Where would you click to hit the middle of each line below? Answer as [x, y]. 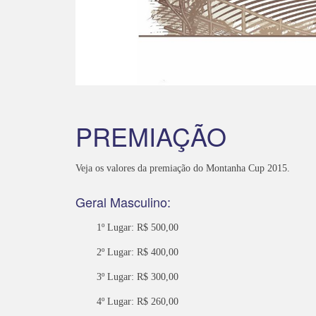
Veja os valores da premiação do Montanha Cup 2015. [183, 169]
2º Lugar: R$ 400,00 [138, 253]
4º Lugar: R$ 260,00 [138, 302]
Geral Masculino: [123, 202]
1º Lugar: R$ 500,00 [138, 228]
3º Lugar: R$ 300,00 [138, 277]
